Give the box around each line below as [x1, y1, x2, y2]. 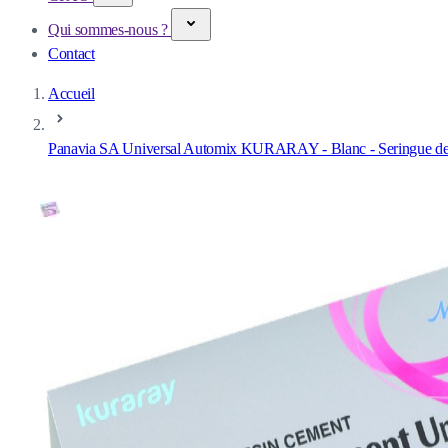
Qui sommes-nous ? [48, 21, 172, 38]
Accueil [48, 85, 95, 102]
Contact [48, 45, 95, 62]
